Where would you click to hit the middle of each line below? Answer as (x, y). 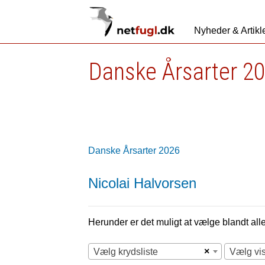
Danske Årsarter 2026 (134, 151)
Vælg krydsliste (126, 252)
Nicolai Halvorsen (143, 183)
